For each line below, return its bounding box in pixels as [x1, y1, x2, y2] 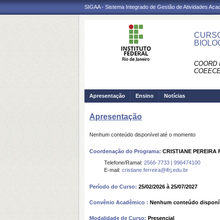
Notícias [164, 93, 185, 99]
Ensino [136, 93, 154, 99]
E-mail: [104, 167, 122, 173]
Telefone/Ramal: [104, 160, 144, 165]
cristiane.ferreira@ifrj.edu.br [122, 167, 188, 173]
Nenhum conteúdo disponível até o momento [89, 132, 195, 137]
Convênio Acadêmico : [89, 199, 150, 205]
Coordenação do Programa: [89, 148, 163, 154]
